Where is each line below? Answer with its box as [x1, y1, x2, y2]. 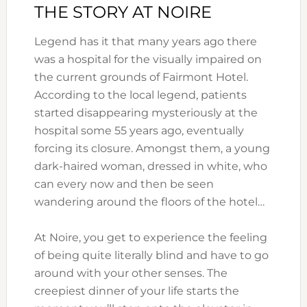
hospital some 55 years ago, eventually [34, 124, 244, 138]
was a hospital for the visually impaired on [34, 53, 262, 66]
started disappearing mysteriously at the [34, 106, 258, 120]
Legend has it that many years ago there [34, 35, 257, 49]
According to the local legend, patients [34, 88, 247, 102]
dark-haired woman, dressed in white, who [34, 160, 267, 173]
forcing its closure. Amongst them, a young [34, 142, 270, 156]
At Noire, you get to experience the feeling [34, 231, 267, 245]
